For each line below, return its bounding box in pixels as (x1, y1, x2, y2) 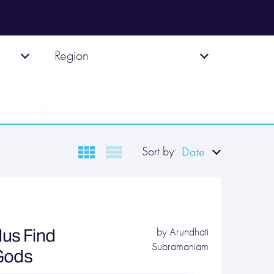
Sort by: (142, 144, 177, 158)
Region (54, 48, 89, 64)
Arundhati (169, 226, 209, 239)
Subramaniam (151, 240, 209, 253)
